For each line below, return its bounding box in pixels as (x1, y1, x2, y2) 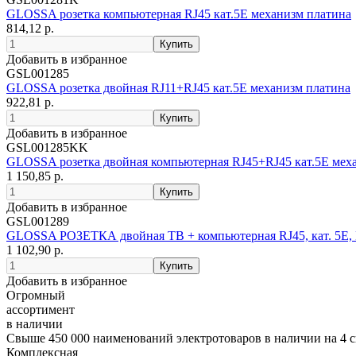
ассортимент (6, 303, 75, 317)
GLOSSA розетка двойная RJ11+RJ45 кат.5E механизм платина (6, 81, 350, 95)
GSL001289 (6, 215, 69, 229)
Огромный (6, 288, 65, 303)
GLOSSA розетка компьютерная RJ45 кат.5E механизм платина (6, 7, 351, 21)
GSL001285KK (6, 141, 88, 155)
